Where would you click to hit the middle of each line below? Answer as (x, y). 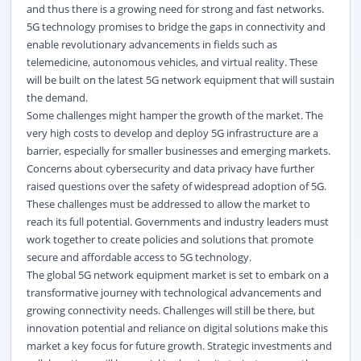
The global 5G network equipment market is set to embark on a (177, 274)
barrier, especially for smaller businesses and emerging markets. (178, 150)
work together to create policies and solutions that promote (170, 239)
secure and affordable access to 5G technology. (139, 257)
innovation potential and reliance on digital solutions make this (177, 328)
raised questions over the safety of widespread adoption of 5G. (176, 186)
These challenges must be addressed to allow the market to (168, 203)
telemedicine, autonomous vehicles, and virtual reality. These (172, 62)
